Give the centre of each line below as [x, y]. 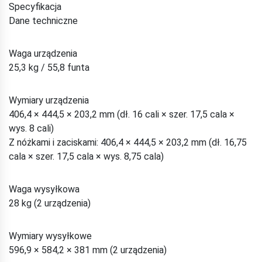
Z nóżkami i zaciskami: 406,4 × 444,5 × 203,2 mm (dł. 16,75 [128, 142]
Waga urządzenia [43, 53]
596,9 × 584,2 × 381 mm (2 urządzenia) [88, 250]
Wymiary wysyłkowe [50, 236]
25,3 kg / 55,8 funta [49, 67]
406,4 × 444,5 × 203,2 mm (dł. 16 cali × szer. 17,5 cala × [122, 114]
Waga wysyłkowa [44, 189]
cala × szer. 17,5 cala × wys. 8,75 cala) [86, 156]
